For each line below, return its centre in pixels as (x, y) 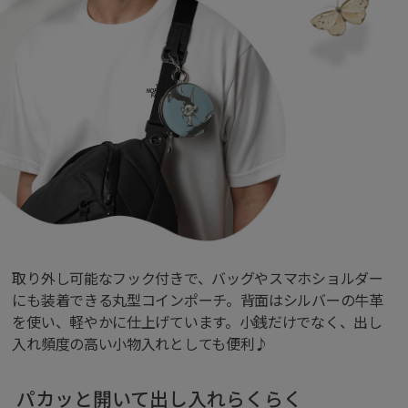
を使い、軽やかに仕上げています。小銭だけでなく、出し (197, 322)
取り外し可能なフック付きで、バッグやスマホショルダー (198, 278)
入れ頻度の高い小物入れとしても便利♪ (141, 344)
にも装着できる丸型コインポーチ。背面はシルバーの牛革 (198, 300)
